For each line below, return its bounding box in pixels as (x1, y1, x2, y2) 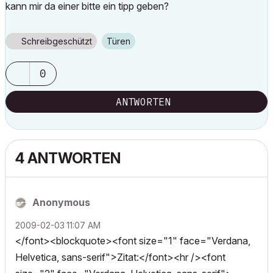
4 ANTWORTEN (15, 149, 121, 167)
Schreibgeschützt (21, 36, 92, 46)
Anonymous (32, 196, 90, 208)
